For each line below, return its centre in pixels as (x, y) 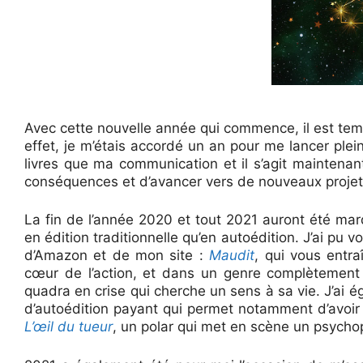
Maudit (232, 255)
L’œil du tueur (68, 327)
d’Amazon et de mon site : (117, 255)
